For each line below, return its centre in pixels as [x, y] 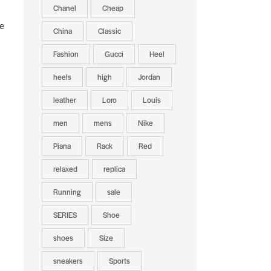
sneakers [68, 261]
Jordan [149, 77]
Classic [109, 31]
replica [114, 169]
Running [67, 192]
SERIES [65, 215]
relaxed [65, 169]
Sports [119, 261]
